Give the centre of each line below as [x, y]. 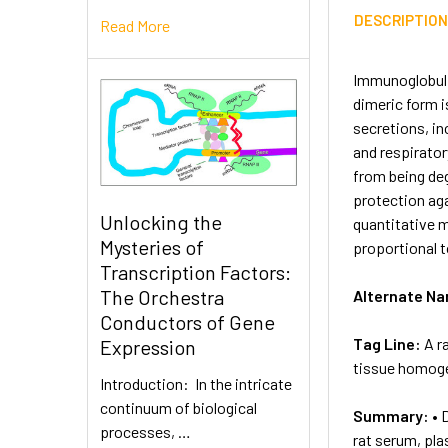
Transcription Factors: [195, 272]
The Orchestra [162, 297]
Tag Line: [389, 343]
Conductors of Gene [187, 322]
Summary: [393, 415]
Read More [135, 25]
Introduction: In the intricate [196, 384]
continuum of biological [178, 408]
